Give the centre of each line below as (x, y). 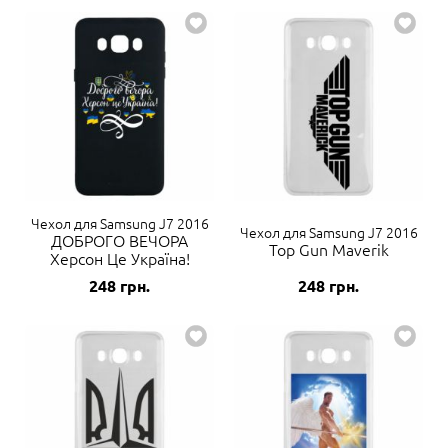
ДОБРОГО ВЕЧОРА (119, 240)
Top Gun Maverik (328, 249)
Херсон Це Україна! (119, 258)
